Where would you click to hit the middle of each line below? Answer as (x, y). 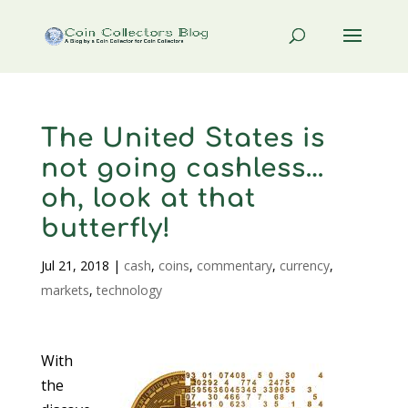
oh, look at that (148, 199)
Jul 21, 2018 (75, 265)
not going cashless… (183, 168)
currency (304, 265)
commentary (234, 265)
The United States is (183, 138)
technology (129, 290)
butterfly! (106, 229)
